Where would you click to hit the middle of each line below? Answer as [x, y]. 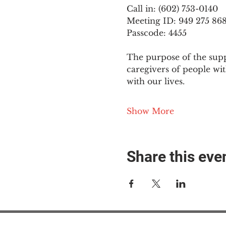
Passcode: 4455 [156, 33]
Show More [150, 111]
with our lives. [155, 81]
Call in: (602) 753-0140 [172, 9]
